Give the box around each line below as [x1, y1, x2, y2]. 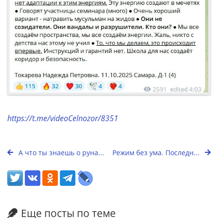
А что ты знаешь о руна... [17, 148, 104, 158]
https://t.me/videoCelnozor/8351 [7, 113, 118, 124]
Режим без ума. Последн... [112, 148, 201, 158]
